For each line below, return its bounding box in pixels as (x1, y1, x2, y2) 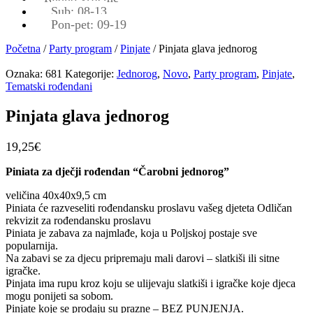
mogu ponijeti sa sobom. (6, 289, 113, 302)
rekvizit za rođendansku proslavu (6, 214, 151, 226)
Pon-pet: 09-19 (51, 17, 126, 31)
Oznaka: (6, 67, 45, 80)
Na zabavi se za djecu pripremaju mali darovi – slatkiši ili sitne (6, 252, 279, 264)
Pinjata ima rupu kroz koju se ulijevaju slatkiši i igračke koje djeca (6, 277, 296, 289)
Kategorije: (65, 67, 114, 80)
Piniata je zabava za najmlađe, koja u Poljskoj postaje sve (6, 226, 257, 239)
